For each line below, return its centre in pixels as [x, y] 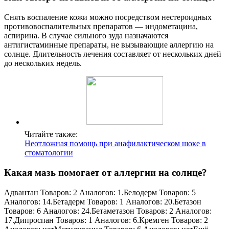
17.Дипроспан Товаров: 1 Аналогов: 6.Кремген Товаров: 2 [106, 220]
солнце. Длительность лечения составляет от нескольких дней [113, 54]
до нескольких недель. [43, 63]
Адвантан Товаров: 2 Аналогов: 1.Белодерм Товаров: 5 [100, 192]
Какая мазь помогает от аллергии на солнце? [106, 172]
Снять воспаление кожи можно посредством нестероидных [108, 17]
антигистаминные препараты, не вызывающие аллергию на [109, 45]
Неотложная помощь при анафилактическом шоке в [115, 144]
